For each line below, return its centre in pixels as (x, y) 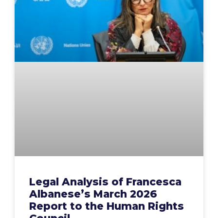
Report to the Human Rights (107, 206)
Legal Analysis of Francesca (105, 182)
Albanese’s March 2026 (93, 194)
